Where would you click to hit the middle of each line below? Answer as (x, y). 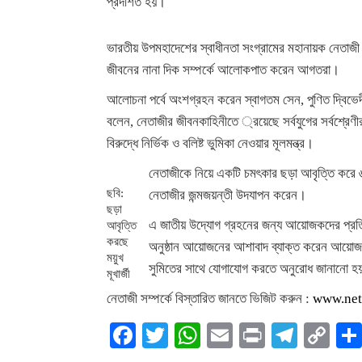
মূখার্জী (118, 274)
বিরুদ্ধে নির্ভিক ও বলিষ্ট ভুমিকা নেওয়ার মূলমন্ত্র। (210, 143)
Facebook (186, 335)
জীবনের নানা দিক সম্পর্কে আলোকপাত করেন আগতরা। (223, 70)
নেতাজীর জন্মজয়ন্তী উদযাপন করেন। (227, 195)
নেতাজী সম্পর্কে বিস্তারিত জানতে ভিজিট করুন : (210, 299)
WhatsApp (255, 335)
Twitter (206, 335)
